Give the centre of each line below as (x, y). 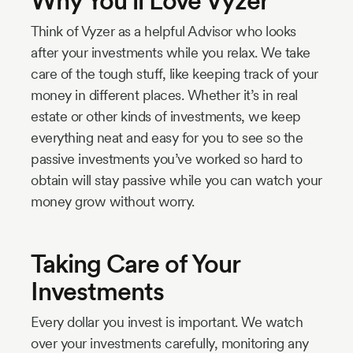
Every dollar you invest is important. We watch (167, 322)
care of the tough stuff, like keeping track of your (175, 74)
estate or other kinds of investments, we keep (166, 117)
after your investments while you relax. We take (171, 53)
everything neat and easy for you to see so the (167, 138)
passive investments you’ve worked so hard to (166, 159)
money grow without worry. (113, 202)
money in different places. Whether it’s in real (164, 95)
